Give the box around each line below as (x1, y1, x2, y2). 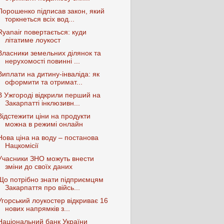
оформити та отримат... (4, 78, 82, 86)
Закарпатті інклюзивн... (4, 99, 80, 107)
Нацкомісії (4, 141, 38, 149)
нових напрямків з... (4, 204, 70, 212)
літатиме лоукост (4, 36, 60, 44)
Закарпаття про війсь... (4, 183, 80, 191)
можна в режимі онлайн (4, 120, 83, 128)
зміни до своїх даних (4, 162, 72, 170)
